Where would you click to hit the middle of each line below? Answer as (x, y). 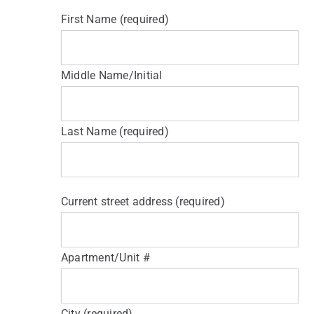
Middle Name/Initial (111, 75)
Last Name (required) (115, 131)
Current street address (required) (143, 201)
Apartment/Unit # (105, 257)
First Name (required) (115, 19)
